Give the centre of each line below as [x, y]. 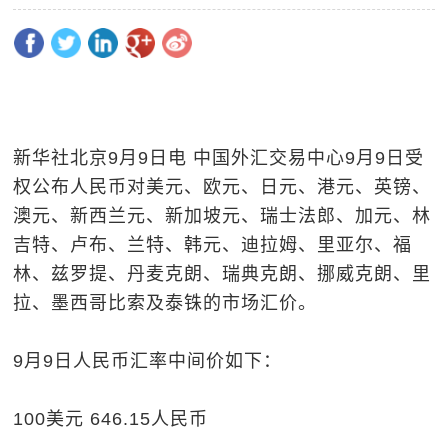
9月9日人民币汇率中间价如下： [148, 361]
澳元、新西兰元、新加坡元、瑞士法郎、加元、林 [222, 216]
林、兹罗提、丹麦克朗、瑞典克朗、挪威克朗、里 [222, 274]
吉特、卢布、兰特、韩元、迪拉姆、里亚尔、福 [213, 245]
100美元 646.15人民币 [111, 419]
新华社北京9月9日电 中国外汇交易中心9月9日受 [219, 158]
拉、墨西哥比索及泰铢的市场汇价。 [165, 303]
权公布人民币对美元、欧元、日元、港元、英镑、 [222, 187]
